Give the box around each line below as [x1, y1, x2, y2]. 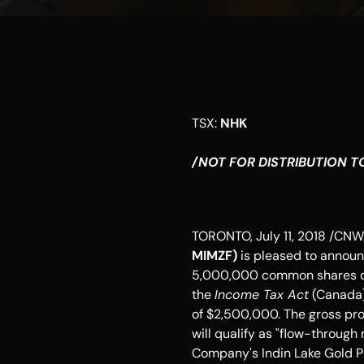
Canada [316, 286, 362, 303]
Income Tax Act [214, 286, 309, 303]
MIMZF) [192, 247, 240, 264]
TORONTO [192, 227, 250, 245]
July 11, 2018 [256, 227, 326, 245]
